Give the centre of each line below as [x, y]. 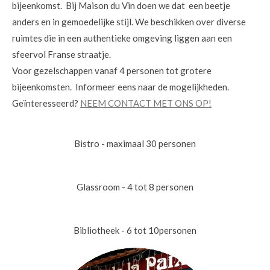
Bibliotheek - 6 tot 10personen [135, 230]
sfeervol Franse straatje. [62, 54]
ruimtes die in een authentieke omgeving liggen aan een [122, 38]
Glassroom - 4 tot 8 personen [135, 187]
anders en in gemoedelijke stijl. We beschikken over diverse [129, 22]
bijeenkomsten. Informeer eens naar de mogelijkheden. [121, 87]
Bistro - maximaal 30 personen [135, 143]
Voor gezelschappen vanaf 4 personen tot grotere [112, 71]
